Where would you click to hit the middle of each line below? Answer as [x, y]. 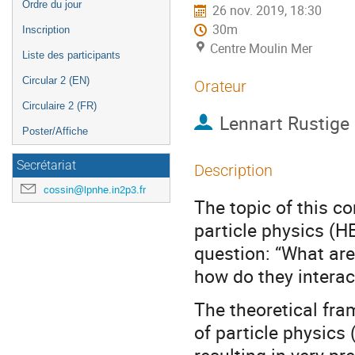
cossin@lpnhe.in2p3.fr [95, 190]
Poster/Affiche [55, 131]
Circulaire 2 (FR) [59, 106]
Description [233, 170]
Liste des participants [71, 55]
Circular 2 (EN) [56, 80]
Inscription [46, 30]
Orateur [220, 86]
